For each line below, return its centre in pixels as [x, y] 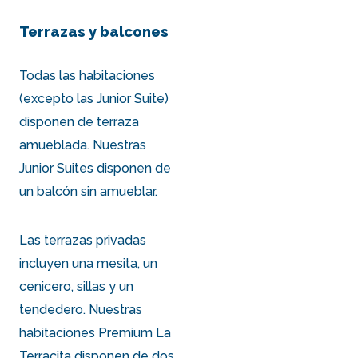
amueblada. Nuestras [83, 145]
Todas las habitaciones [88, 75]
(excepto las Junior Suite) [94, 98]
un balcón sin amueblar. [89, 191]
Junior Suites [57, 168]
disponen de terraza [80, 121]
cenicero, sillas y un [77, 286]
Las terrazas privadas [83, 240]
